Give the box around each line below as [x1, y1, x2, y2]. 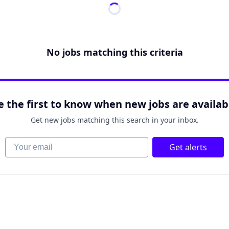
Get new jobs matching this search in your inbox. [30, 115, 199, 125]
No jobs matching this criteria [46, 46, 183, 58]
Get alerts [169, 142, 207, 153]
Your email [5, 136, 45, 148]
